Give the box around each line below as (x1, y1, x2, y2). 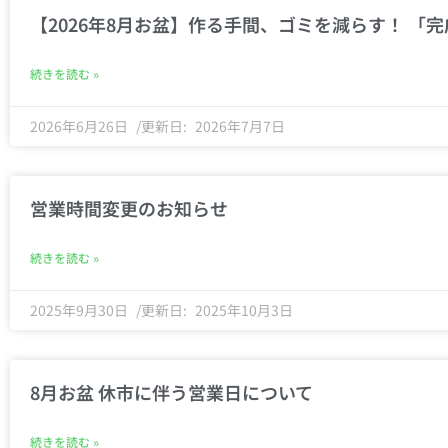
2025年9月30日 (30, 300, 131, 320)
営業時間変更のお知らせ (30, 195, 228, 221)
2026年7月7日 (192, 116, 285, 136)
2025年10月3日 (192, 300, 293, 320)
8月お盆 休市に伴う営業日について (30, 379, 313, 405)
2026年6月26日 (30, 116, 131, 136)
